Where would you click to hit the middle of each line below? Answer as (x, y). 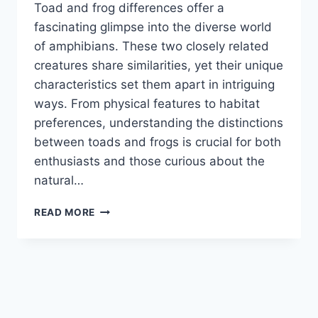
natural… (59, 181)
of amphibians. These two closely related (152, 46)
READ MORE (65, 213)
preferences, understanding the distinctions (159, 123)
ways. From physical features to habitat (147, 104)
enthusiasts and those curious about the (149, 161)
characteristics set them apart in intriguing (154, 85)
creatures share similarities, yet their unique (159, 66)
